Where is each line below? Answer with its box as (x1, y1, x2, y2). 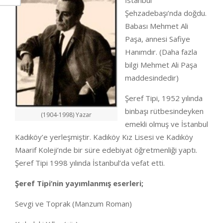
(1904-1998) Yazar (41, 110, 92, 119)
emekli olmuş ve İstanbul (125, 119, 208, 129)
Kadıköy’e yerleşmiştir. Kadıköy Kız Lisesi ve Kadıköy (15, 132, 193, 142)
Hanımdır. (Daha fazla (125, 47, 197, 57)
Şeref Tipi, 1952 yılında (125, 93, 203, 103)
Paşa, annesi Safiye (125, 34, 190, 44)
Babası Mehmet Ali (125, 21, 188, 31)
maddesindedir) (125, 73, 179, 83)
